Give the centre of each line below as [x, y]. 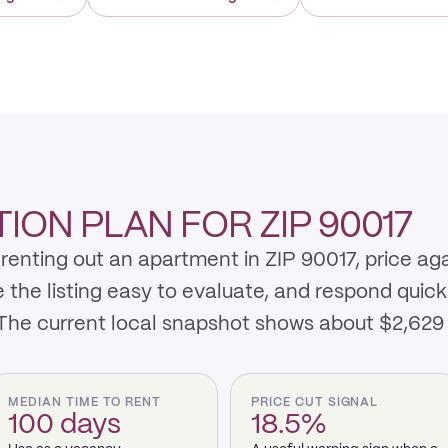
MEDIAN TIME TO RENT [85, 402]
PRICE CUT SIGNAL [315, 402]
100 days [64, 425]
